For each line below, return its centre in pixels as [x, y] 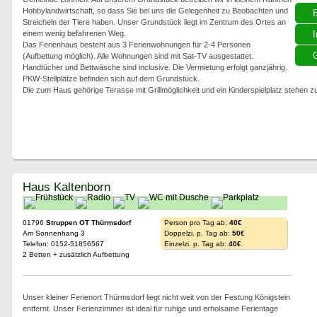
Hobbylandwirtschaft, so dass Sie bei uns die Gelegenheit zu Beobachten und [155, 11]
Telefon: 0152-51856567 [63, 244]
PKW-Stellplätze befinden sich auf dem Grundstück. [111, 79]
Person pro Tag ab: [196, 223]
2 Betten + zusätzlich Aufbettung [76, 254]
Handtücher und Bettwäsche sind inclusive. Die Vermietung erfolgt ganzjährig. [155, 67]
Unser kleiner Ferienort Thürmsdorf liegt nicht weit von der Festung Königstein [156, 297]
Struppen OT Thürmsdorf [88, 223]
